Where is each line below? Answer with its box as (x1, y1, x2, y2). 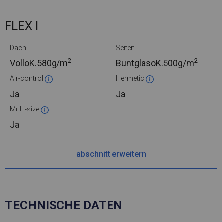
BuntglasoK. (116, 58, 163, 69)
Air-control (10, 74, 45, 83)
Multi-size (10, 105, 41, 113)
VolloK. (10, 58, 37, 69)
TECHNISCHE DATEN (5, 198, 122, 213)
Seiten (116, 44, 135, 52)
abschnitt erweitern (76, 149, 146, 159)
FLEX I (5, 19, 38, 33)
